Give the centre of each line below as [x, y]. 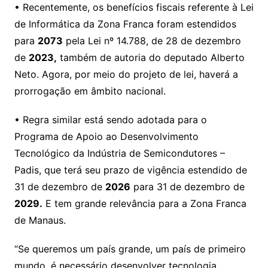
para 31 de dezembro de [187, 187]
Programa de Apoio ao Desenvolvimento [106, 136]
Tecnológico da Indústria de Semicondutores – [119, 153]
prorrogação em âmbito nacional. [90, 91]
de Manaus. [40, 220]
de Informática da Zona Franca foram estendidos [125, 24]
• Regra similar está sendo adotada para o [110, 120]
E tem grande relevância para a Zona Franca [144, 203]
